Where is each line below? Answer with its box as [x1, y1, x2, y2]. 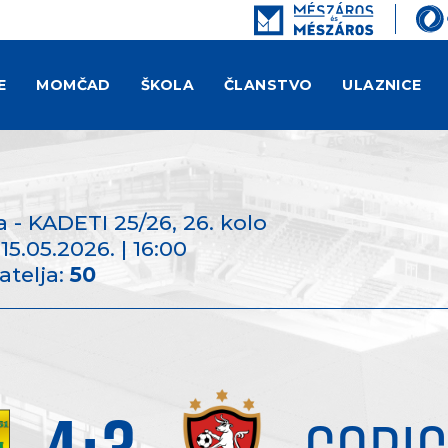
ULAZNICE [342, 76, 422, 94]
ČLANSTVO [224, 76, 313, 94]
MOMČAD [36, 76, 111, 94]
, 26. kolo [172, 210, 268, 235]
